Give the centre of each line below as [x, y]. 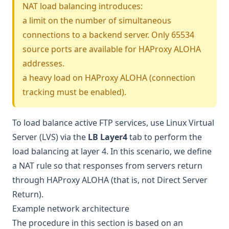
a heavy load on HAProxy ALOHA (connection [109, 78]
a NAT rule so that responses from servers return [107, 166]
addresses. [43, 63]
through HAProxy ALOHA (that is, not [85, 180]
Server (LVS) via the [50, 137]
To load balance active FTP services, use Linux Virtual [113, 123]
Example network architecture [72, 209]
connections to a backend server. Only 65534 [108, 35]
